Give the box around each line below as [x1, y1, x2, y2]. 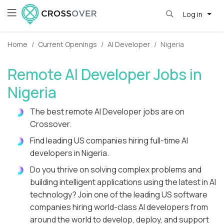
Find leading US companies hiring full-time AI [30, 135, 188, 146]
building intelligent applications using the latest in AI [30, 176, 216, 188]
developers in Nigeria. [30, 147, 109, 159]
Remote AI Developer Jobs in [7, 64, 202, 85]
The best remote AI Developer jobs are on [30, 106, 184, 117]
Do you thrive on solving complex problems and [30, 164, 201, 175]
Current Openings [38, 39, 97, 49]
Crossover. [30, 118, 71, 130]
